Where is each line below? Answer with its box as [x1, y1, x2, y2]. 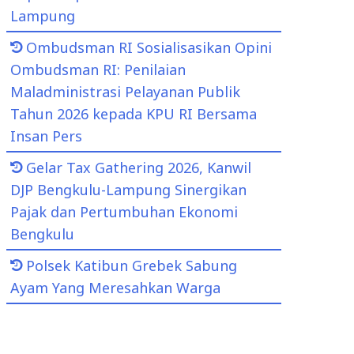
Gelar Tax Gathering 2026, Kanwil [26, 158, 251, 177]
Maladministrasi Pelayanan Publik [10, 82, 240, 101]
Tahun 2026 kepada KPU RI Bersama [10, 104, 257, 123]
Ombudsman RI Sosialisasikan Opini [26, 38, 272, 57]
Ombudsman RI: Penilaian [10, 60, 186, 79]
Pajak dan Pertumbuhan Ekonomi [10, 202, 238, 221]
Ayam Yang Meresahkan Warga [10, 278, 220, 297]
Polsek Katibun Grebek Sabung [26, 256, 237, 275]
